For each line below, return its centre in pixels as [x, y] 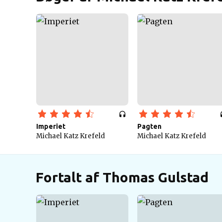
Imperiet [51, 126]
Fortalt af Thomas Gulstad [122, 177]
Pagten [149, 126]
